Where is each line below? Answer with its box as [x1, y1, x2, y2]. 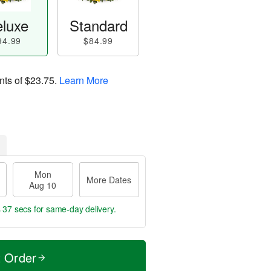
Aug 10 [29, 179, 57, 191]
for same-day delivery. [31, 203, 116, 215]
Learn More [59, 73, 108, 87]
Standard [69, 15, 128, 36]
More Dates [87, 174, 132, 186]
